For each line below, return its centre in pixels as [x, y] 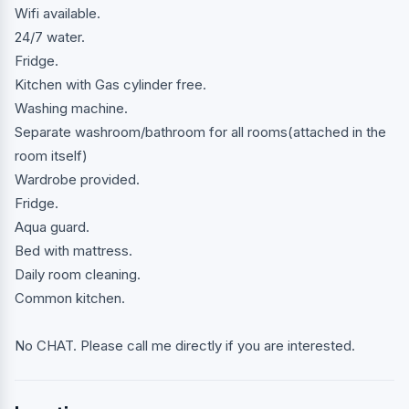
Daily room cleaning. [78, 274]
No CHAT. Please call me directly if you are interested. [185, 345]
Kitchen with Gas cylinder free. [110, 84]
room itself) [51, 155]
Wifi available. [58, 13]
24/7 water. [50, 37]
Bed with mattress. [73, 250]
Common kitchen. [70, 298]
